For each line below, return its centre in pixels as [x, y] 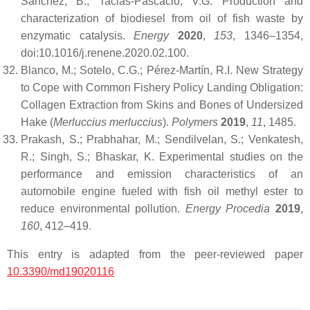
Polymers [196, 122]
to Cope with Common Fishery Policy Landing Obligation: [162, 88]
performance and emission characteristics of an [162, 174]
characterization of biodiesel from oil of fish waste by [162, 18]
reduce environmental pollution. [103, 209]
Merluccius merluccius [108, 122]
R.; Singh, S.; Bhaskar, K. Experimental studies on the [162, 157]
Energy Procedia [230, 209]
